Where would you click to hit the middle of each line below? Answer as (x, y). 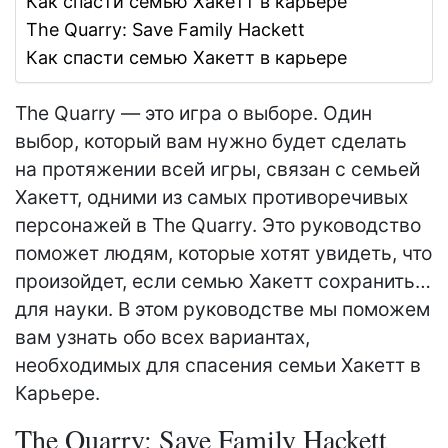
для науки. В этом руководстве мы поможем (222, 309)
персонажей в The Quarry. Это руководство (218, 225)
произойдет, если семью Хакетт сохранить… (223, 281)
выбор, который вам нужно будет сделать (211, 141)
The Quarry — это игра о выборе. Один (193, 113)
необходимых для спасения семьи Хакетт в (218, 365)
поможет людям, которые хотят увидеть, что (223, 253)
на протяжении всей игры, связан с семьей (217, 169)
